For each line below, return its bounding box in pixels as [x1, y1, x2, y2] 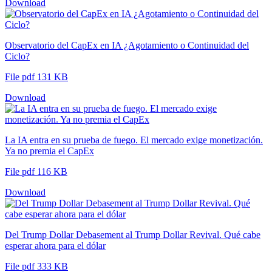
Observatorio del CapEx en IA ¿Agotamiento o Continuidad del [5, 39, 249, 50]
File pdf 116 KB [5, 166, 67, 177]
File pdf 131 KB [5, 71, 68, 82]
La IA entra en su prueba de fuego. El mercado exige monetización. [5, 134, 263, 145]
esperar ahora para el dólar [5, 240, 106, 251]
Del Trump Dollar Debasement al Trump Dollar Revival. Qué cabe [5, 229, 260, 240]
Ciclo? [5, 50, 30, 61]
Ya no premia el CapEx [5, 145, 94, 156]
